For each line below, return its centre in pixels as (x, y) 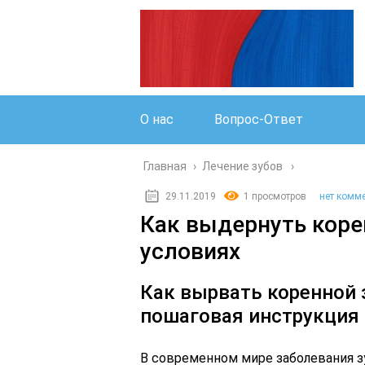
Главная (165, 166)
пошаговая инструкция (250, 316)
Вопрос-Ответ (259, 119)
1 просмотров (275, 196)
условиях (190, 251)
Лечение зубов (242, 166)
